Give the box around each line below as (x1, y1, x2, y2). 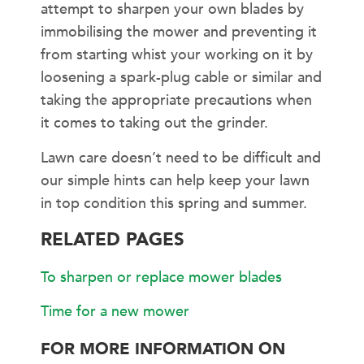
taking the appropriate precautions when (41, 90, 312, 111)
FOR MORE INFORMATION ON (41, 337, 285, 360)
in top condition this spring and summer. (41, 193, 307, 214)
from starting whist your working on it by (41, 45, 313, 66)
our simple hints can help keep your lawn (41, 170, 310, 191)
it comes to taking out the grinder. (41, 113, 268, 134)
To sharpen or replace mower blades (41, 267, 282, 288)
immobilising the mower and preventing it (41, 22, 317, 43)
